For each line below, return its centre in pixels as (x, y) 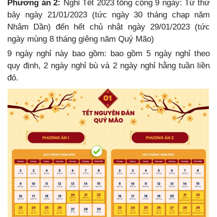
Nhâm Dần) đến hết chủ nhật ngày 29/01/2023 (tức (108, 27)
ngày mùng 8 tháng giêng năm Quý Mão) (81, 39)
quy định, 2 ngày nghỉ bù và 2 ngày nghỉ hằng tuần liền (108, 65)
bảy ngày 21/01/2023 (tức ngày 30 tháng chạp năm (108, 15)
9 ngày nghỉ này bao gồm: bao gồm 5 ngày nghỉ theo (108, 53)
